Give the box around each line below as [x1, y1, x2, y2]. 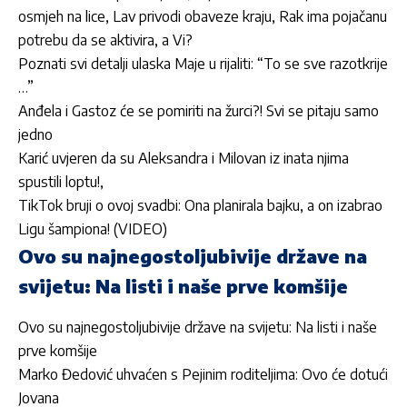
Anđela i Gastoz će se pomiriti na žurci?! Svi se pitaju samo [18, 101, 379, 120]
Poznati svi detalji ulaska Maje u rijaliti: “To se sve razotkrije [18, 54, 388, 73]
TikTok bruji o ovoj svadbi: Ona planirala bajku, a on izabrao [18, 195, 382, 214]
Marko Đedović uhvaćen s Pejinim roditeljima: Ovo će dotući [18, 364, 388, 383]
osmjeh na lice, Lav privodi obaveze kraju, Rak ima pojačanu [18, 6, 387, 25]
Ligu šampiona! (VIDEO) [18, 219, 167, 238]
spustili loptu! [18, 172, 100, 191]
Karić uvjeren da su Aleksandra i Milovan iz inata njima [18, 148, 349, 167]
